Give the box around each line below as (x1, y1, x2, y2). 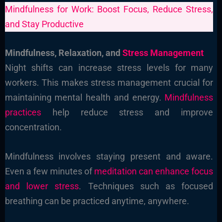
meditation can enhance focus (94, 166, 214, 177)
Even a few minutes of (4, 166, 95, 177)
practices (4, 107, 41, 118)
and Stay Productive (4, 18, 84, 29)
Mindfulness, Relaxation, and (4, 48, 122, 58)
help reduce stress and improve (41, 107, 214, 118)
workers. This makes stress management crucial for (4, 77, 214, 88)
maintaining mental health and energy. (4, 92, 165, 103)
